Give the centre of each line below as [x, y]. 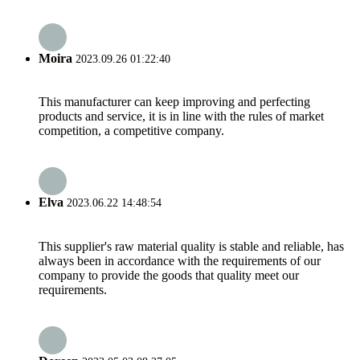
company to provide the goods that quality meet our [169, 275]
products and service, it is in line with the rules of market [181, 117]
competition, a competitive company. [131, 131]
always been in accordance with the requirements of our [180, 260]
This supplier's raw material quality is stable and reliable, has [191, 246]
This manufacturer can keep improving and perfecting [174, 102]
